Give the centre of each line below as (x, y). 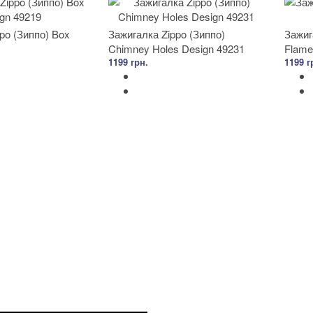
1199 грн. (128, 62)
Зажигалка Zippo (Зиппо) (167, 34)
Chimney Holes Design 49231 (176, 49)
